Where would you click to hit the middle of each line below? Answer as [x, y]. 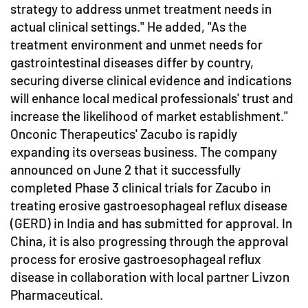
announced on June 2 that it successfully [125, 170]
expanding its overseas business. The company [144, 152]
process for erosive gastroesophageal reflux [135, 259]
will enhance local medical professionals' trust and [152, 98]
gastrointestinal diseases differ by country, [132, 63]
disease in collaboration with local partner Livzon [150, 277]
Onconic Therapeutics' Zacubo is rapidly [124, 134]
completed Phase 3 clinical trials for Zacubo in [141, 188]
